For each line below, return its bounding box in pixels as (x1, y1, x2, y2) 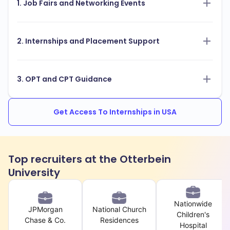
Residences (100, 215, 139, 224)
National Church (92, 204, 146, 214)
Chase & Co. (25, 215, 66, 224)
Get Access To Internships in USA (53, 107, 177, 118)
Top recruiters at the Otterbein (8, 152, 171, 167)
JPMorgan (28, 204, 63, 214)
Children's (177, 210, 209, 219)
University (8, 165, 60, 180)
